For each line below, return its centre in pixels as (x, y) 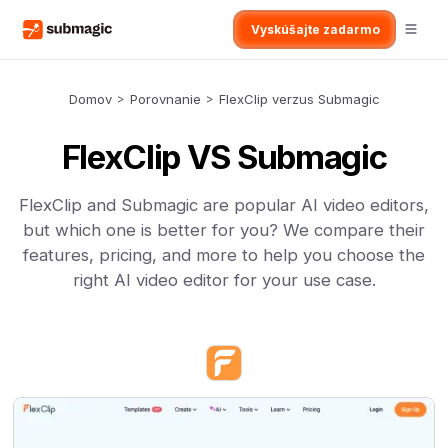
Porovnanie (165, 99)
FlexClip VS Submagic (224, 157)
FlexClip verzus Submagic (299, 99)
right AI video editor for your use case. (224, 280)
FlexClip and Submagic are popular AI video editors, (224, 205)
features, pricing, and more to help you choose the (224, 255)
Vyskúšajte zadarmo (315, 29)
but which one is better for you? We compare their (224, 230)
